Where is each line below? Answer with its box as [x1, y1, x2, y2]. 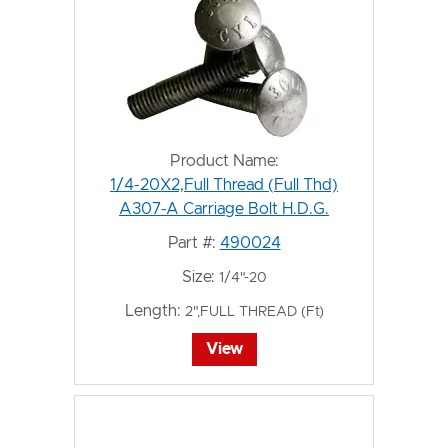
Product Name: [169, 153, 279, 169]
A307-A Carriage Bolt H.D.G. [119, 201, 329, 217]
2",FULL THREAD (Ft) [184, 305, 324, 319]
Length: [124, 303, 181, 319]
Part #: [167, 235, 216, 251]
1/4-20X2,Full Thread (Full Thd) [110, 177, 338, 193]
